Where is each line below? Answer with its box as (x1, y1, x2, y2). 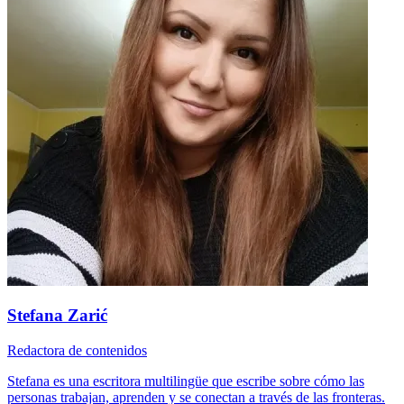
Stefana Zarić (7, 306, 107, 326)
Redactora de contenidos (7, 343, 147, 359)
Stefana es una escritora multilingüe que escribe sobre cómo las (7, 373, 364, 390)
